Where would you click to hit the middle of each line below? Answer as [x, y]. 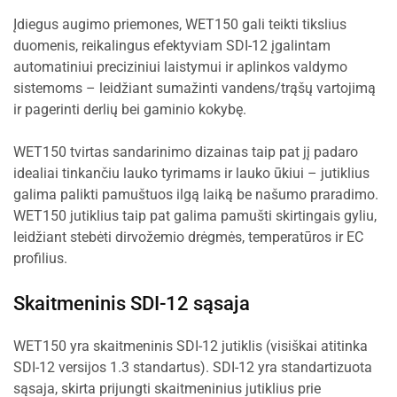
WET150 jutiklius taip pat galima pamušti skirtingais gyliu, [195, 216]
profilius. [40, 258]
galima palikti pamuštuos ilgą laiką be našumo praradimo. [196, 195]
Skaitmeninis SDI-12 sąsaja [132, 304]
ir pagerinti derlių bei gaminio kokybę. [130, 109]
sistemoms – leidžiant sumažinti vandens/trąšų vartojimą [195, 88]
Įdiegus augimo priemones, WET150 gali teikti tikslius [180, 24]
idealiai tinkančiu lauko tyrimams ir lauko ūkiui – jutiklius [191, 173]
